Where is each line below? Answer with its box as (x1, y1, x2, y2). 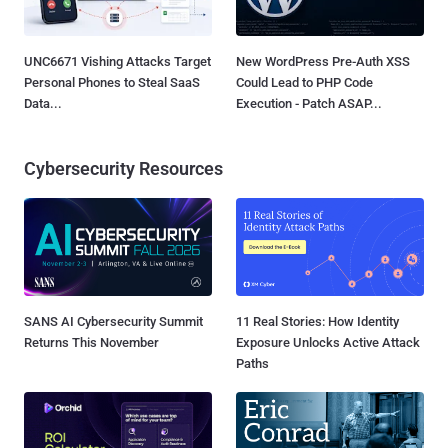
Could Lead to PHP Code (236, 74, 373, 90)
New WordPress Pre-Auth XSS (236, 53, 410, 69)
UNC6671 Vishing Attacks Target (24, 53, 211, 69)
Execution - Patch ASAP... (236, 95, 382, 111)
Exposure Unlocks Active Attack (236, 334, 420, 350)
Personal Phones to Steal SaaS (24, 74, 200, 90)
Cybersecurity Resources (24, 157, 223, 179)
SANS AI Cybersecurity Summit (24, 313, 203, 329)
